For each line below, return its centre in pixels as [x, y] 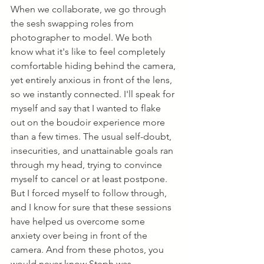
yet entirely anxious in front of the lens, [93, 80]
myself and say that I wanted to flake [87, 108]
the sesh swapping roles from [73, 23]
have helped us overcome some [79, 221]
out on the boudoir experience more [89, 122]
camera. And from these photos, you [88, 250]
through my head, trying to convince [88, 165]
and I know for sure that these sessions [92, 207]
